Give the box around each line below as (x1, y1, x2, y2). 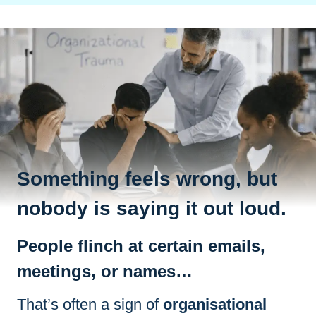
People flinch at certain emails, (17, 236, 265, 255)
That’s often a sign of (17, 295, 163, 313)
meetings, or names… (17, 261, 193, 281)
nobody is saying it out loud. (17, 197, 286, 219)
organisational (163, 295, 267, 313)
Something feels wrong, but (17, 167, 277, 190)
